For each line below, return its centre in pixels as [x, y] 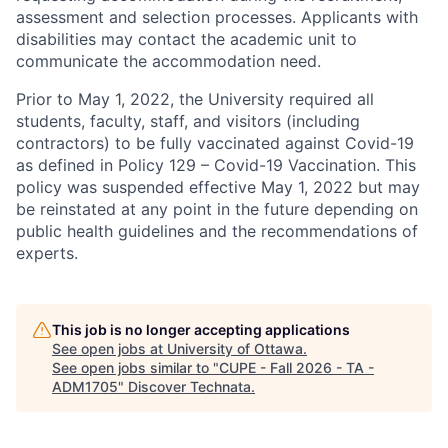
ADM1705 [85, 386]
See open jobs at [109, 348]
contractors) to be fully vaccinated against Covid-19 [215, 143]
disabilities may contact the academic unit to [186, 39]
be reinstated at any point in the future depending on [217, 209]
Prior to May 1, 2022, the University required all [195, 99]
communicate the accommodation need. [168, 61]
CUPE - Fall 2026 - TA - [296, 367]
